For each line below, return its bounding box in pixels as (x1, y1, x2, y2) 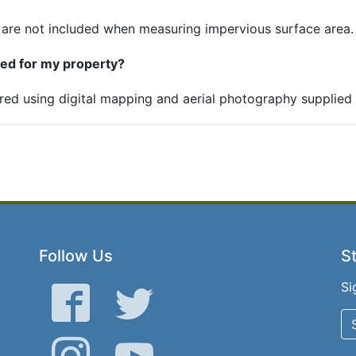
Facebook (89, 284, 149, 300)
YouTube (153, 338, 204, 354)
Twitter (153, 284, 195, 300)
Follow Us (39, 246, 113, 265)
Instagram (89, 338, 149, 354)
